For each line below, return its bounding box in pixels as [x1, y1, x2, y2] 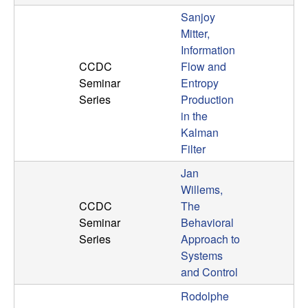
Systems [181, 247, 223, 264]
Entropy [181, 75, 219, 91]
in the [181, 108, 208, 124]
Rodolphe [181, 288, 229, 305]
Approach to [181, 231, 240, 247]
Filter [181, 141, 206, 157]
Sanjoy [181, 9, 215, 25]
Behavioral [181, 214, 234, 231]
